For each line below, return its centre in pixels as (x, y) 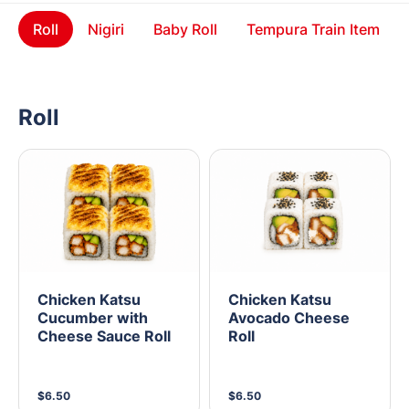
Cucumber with (93, 318)
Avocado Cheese (289, 318)
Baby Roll (185, 29)
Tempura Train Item (313, 29)
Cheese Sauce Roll (104, 336)
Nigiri (106, 29)
